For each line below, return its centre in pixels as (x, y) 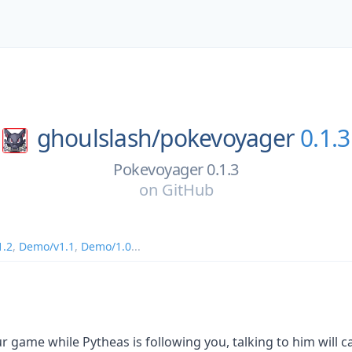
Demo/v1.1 (47, 246)
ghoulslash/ (98, 138)
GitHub (187, 189)
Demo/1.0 (106, 246)
